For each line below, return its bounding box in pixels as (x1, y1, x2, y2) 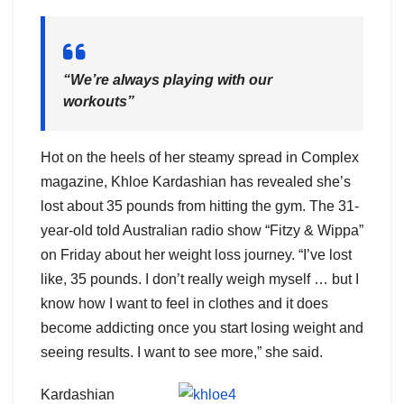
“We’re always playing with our (63, 71, 272, 87)
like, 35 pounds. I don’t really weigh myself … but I (41, 271, 359, 287)
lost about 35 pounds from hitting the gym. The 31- (41, 197, 359, 214)
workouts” (63, 93, 134, 109)
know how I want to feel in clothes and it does (41, 295, 328, 311)
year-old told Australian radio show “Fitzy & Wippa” (41, 222, 363, 238)
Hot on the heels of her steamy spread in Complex (41, 149, 359, 165)
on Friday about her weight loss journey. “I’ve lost (41, 246, 352, 262)
